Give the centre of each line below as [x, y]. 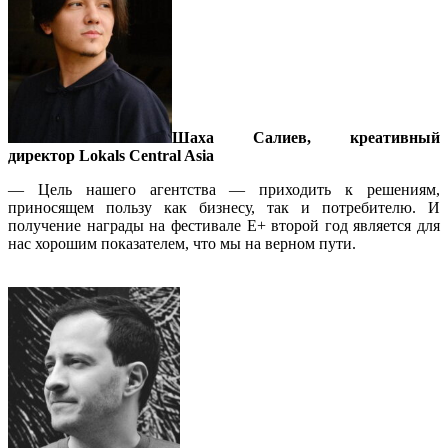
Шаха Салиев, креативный [306, 137]
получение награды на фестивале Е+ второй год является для [224, 225]
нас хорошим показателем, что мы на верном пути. [182, 243]
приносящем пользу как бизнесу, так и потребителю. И [224, 207]
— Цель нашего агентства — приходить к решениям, [224, 189]
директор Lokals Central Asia [111, 155]
